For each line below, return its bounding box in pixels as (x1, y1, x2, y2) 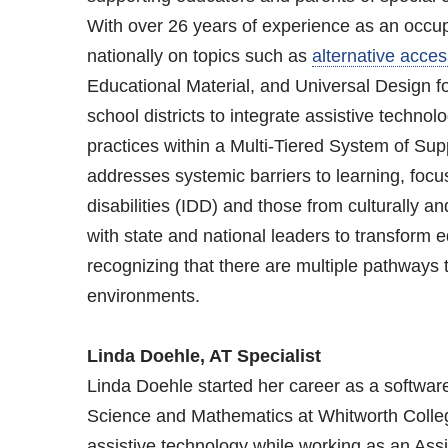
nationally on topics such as (86, 45, 312, 66)
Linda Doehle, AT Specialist (86, 345, 321, 366)
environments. (86, 285, 200, 306)
